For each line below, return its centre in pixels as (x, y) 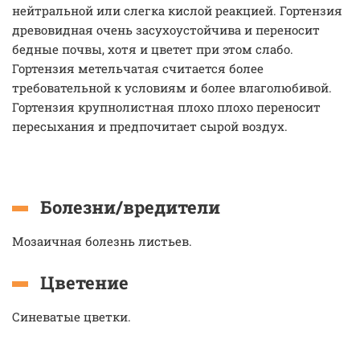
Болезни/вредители (130, 207)
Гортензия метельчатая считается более (138, 68)
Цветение (84, 282)
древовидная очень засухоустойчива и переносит (166, 30)
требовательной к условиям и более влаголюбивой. (172, 88)
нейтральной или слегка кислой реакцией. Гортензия (177, 10)
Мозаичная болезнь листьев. (102, 241)
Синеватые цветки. (72, 317)
